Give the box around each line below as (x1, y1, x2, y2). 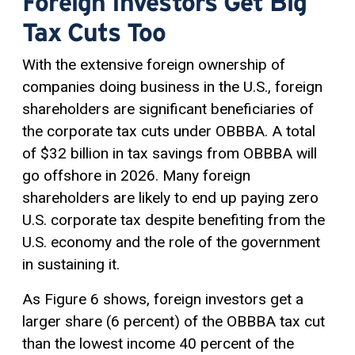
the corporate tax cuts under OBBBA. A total (22, 121, 315, 140)
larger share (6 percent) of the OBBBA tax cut (22, 311, 325, 330)
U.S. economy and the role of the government (22, 232, 320, 251)
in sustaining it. (22, 254, 120, 273)
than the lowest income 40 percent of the (22, 334, 294, 353)
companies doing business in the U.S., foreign (22, 77, 323, 96)
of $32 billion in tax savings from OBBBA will (22, 143, 317, 162)
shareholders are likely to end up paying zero (22, 188, 319, 207)
